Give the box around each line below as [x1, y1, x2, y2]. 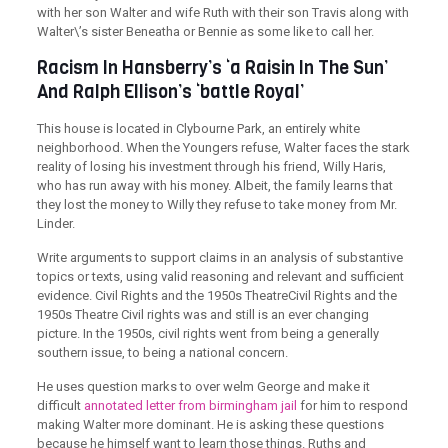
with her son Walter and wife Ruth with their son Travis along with [36, 5, 409, 20]
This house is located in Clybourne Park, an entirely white [36, 121, 360, 136]
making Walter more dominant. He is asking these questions [36, 417, 384, 432]
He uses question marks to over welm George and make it [36, 379, 370, 394]
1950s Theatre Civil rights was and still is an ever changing [36, 307, 369, 322]
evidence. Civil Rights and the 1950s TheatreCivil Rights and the [36, 288, 397, 303]
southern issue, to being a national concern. [36, 345, 288, 360]
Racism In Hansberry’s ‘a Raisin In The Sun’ [36, 56, 388, 80]
